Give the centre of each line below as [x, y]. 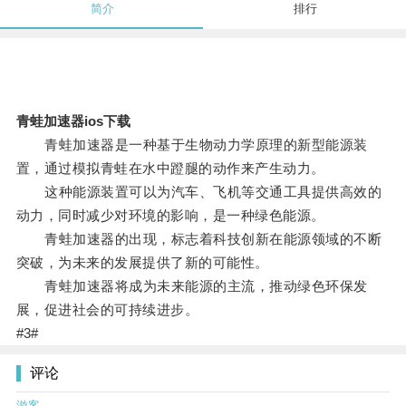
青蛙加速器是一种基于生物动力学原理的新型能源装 [192, 145]
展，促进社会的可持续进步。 [107, 310]
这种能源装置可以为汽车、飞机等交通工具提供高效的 [199, 192]
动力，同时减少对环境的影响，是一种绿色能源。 [170, 216]
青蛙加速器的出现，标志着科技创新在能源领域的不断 [199, 239]
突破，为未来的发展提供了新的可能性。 [142, 263]
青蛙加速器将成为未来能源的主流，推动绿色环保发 [192, 286]
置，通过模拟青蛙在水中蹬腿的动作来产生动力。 [170, 169]
